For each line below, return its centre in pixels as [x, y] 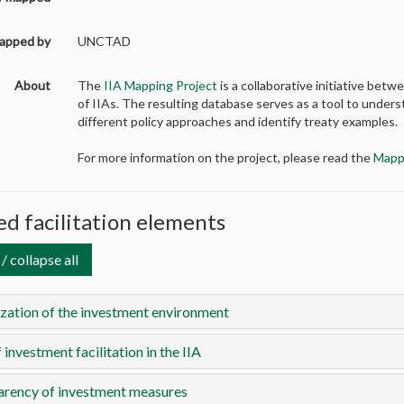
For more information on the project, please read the [226, 157]
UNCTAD [105, 41]
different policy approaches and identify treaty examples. [238, 121]
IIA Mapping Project [161, 85]
